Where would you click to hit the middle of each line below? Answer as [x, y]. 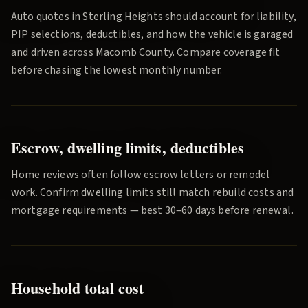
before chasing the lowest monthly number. [117, 70]
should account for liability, [229, 17]
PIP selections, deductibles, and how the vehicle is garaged [152, 35]
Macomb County [134, 53]
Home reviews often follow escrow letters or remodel [141, 175]
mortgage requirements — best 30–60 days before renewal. [152, 211]
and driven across [53, 53]
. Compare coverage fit [226, 53]
